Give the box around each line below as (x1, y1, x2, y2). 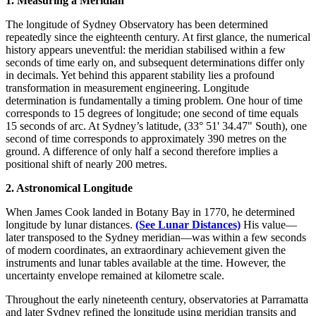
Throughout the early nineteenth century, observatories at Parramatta (6, 293, 308, 305)
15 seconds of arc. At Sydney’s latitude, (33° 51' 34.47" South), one (6, 119, 307, 132)
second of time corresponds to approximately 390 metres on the (6, 132, 286, 145)
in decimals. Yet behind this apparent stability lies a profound (6, 68, 274, 81)
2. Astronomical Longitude (6, 181, 133, 194)
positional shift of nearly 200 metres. (6, 157, 167, 170)
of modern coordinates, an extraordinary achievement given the (6, 243, 286, 256)
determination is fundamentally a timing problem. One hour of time (6, 94, 303, 107)
